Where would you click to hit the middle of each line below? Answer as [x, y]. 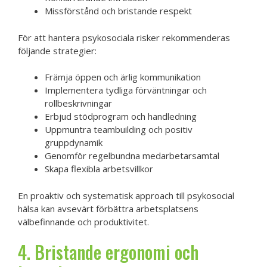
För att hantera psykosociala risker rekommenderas [124, 37]
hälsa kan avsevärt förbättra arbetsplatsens [108, 208]
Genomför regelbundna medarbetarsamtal [132, 156]
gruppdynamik [74, 142]
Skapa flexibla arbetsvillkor [99, 169]
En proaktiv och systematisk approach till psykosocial [126, 195]
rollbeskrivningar [78, 103]
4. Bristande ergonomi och [108, 252]
